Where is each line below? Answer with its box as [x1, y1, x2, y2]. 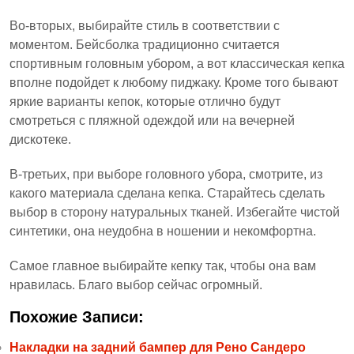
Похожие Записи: [9, 308, 144, 326]
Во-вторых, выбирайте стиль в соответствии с [9, 19, 280, 33]
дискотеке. [9, 133, 71, 147]
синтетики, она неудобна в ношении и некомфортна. [9, 224, 316, 239]
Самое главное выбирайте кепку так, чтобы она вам [9, 259, 316, 273]
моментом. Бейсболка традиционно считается [9, 38, 280, 52]
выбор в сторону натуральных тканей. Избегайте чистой [9, 205, 340, 220]
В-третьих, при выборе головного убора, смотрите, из [9, 168, 322, 182]
